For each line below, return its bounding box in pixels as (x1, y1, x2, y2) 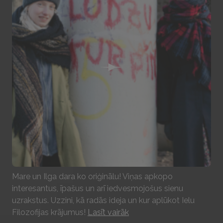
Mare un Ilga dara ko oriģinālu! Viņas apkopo (12, 172, 173, 181)
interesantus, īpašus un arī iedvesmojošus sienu (12, 184, 183, 193)
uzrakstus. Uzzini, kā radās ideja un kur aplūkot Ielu (12, 196, 195, 205)
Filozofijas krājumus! (12, 208, 88, 217)
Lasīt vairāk (88, 208, 129, 217)
